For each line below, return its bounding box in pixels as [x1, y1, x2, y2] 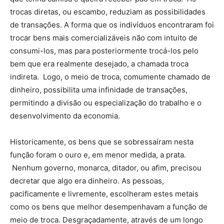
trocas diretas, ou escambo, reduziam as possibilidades [10, 6, 205, 16]
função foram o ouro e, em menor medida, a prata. [10, 149, 186, 159]
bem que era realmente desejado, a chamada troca [10, 58, 188, 68]
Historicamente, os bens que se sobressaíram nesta [10, 136, 193, 146]
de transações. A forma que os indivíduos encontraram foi [10, 19, 214, 29]
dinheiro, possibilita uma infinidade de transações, [10, 84, 187, 94]
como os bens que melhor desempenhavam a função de [10, 201, 207, 211]
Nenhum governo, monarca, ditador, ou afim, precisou [10, 162, 201, 172]
